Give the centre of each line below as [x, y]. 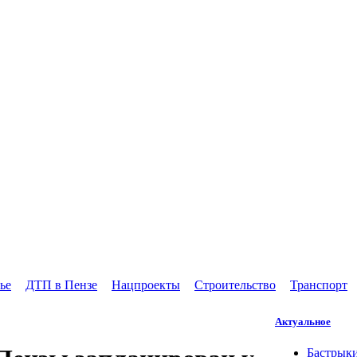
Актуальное [303, 321]
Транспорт [319, 284]
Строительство [235, 284]
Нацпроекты [146, 284]
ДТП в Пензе [61, 284]
